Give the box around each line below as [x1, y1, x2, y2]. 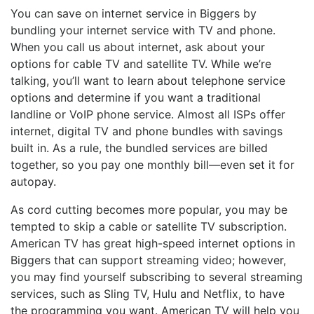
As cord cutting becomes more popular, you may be [11, 203, 287, 217]
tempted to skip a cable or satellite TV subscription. [11, 219, 287, 234]
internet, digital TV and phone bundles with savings [11, 124, 282, 139]
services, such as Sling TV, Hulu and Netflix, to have [11, 287, 285, 301]
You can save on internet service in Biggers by [11, 6, 257, 21]
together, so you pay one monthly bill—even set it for [11, 158, 294, 172]
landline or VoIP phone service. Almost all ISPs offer [11, 107, 285, 122]
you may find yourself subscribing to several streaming [11, 270, 303, 285]
